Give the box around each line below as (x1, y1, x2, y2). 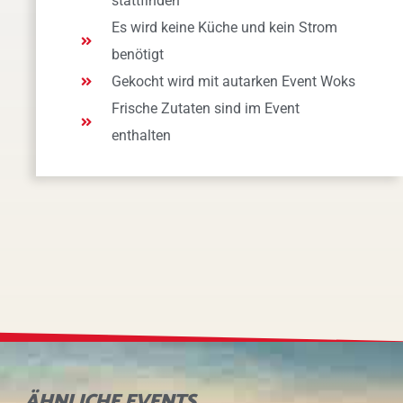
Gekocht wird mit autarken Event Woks (112, 73, 356, 90)
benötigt (112, 46, 165, 63)
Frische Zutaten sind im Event (112, 100, 300, 117)
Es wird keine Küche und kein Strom (112, 19, 338, 36)
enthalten (112, 127, 172, 144)
